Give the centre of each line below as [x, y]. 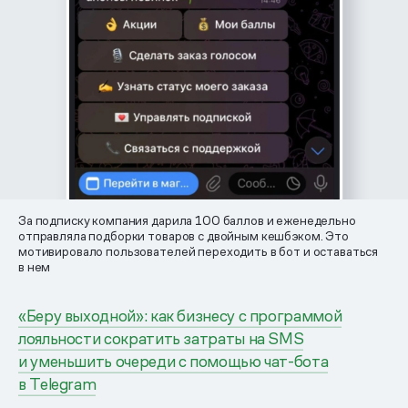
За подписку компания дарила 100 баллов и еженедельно [187, 221]
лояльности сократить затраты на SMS [161, 339]
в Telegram [57, 384]
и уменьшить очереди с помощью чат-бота [173, 362]
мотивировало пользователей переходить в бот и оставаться [199, 252]
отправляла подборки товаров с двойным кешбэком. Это [184, 236]
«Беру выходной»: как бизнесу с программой [180, 316]
